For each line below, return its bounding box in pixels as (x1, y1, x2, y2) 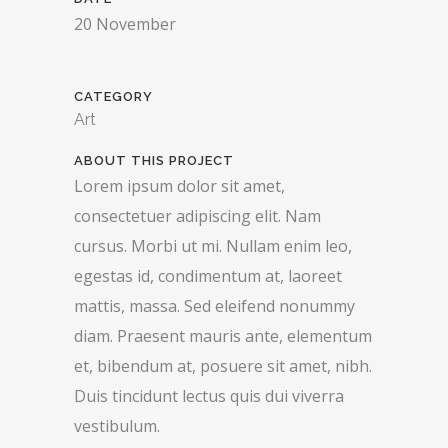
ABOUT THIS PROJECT (74, 153, 234, 169)
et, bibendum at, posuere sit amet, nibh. (74, 355, 372, 378)
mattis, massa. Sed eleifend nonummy (74, 295, 355, 318)
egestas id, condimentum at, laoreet (74, 265, 342, 288)
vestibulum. (74, 415, 160, 438)
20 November (74, 13, 176, 36)
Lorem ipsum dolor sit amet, (74, 175, 285, 198)
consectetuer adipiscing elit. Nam (74, 205, 321, 228)
